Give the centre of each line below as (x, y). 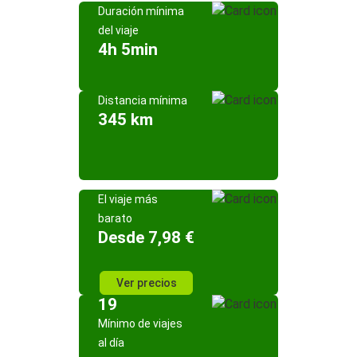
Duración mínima (141, 11)
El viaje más (128, 199)
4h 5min (128, 49)
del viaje (118, 30)
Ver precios (146, 283)
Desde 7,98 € (146, 237)
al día (111, 343)
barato (115, 218)
